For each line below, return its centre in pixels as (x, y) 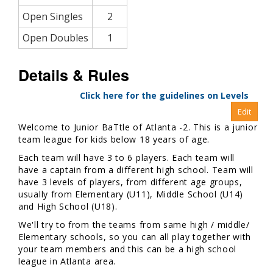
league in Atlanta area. (69, 261)
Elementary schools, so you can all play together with (135, 237)
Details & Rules (74, 75)
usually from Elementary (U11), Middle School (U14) (131, 194)
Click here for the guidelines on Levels (164, 96)
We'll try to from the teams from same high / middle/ (134, 225)
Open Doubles (55, 38)
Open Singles (53, 17)
